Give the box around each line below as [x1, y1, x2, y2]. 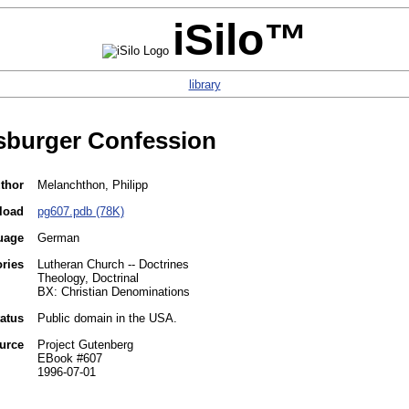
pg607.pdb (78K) [37, 204, 124, 219]
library [188, 77, 221, 91]
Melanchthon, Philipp [37, 178, 148, 193]
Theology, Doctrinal [37, 271, 139, 286]
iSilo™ [172, 15, 308, 64]
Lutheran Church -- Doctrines [37, 257, 189, 272]
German [37, 231, 79, 246]
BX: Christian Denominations [37, 285, 190, 299]
